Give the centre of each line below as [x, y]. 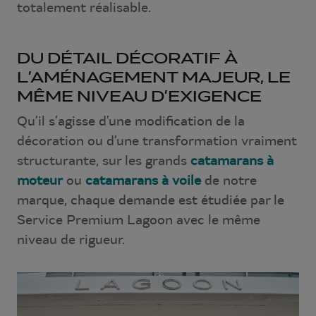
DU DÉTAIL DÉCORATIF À [127, 58]
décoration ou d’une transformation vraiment [157, 140]
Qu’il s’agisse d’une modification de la [131, 121]
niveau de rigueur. [71, 239]
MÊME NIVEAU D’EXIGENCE [139, 96]
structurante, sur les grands [104, 160]
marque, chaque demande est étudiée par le [151, 200]
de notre [229, 180]
